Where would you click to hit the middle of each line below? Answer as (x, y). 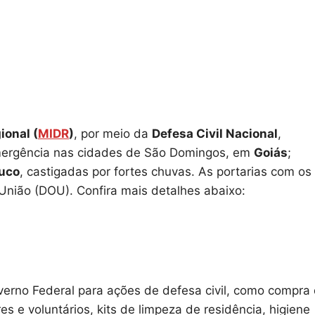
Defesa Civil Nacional (215, 133)
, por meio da (113, 133)
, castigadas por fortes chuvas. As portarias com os (166, 171)
